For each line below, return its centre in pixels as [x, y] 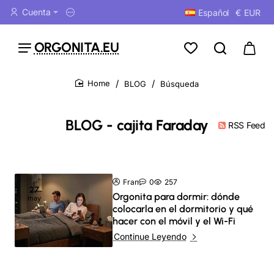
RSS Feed [246, 125]
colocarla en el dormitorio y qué [183, 209]
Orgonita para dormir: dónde [176, 197]
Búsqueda [180, 83]
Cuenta [36, 12]
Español [214, 12]
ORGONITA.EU [76, 47]
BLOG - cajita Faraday [137, 125]
